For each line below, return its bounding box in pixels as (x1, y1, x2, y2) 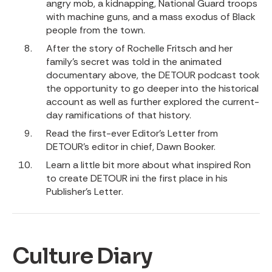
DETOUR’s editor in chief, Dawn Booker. (46, 140, 216, 153)
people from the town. (46, 24, 145, 36)
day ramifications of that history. (46, 109, 191, 121)
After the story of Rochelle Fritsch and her (46, 42, 233, 55)
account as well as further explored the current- (46, 95, 259, 108)
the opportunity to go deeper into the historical (46, 82, 259, 95)
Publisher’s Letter (46, 185, 121, 198)
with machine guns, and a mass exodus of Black (46, 10, 256, 23)
